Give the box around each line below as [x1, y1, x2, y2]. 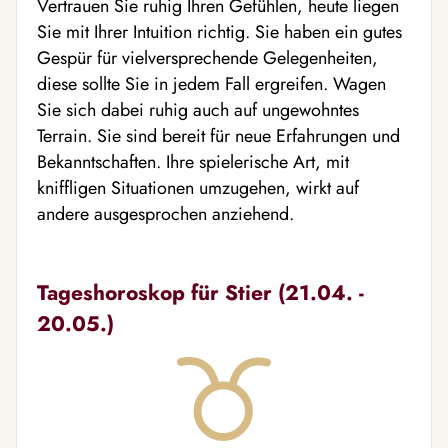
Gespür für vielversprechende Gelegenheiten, [37, 45, 378, 71]
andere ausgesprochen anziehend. [37, 201, 294, 227]
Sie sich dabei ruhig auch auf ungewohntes [37, 97, 359, 123]
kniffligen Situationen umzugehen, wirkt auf [37, 175, 359, 201]
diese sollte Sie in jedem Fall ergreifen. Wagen [37, 71, 386, 97]
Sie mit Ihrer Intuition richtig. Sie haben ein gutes [37, 19, 402, 45]
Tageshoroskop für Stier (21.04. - [37, 277, 364, 308]
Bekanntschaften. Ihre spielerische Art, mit [37, 149, 349, 175]
